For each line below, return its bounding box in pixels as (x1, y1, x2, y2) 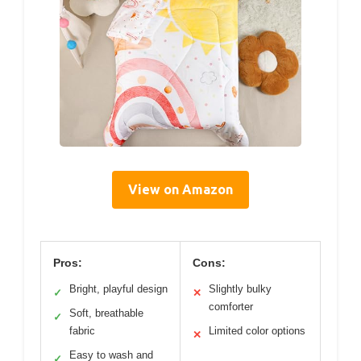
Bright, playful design (69, 283, 168, 296)
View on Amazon (128, 182, 233, 197)
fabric (69, 325, 95, 338)
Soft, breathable (69, 307, 143, 320)
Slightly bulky (209, 283, 272, 296)
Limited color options (209, 325, 305, 338)
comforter (209, 301, 253, 313)
